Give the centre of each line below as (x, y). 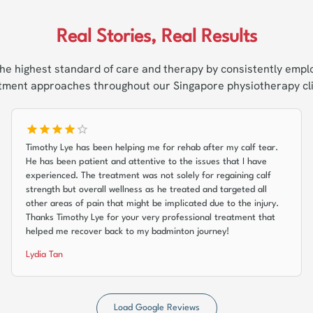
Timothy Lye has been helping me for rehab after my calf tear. (152, 148)
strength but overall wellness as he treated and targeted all (146, 190)
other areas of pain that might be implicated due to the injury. (152, 204)
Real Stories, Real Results (156, 37)
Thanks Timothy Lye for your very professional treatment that (151, 218)
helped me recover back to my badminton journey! (128, 232)
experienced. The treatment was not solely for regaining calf (148, 176)
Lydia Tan (44, 255)
